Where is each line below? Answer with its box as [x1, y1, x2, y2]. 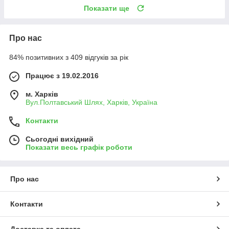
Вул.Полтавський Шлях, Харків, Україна [26, 98, 157, 106]
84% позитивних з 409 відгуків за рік [9, 53, 128, 61]
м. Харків [26, 89, 58, 98]
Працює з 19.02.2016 [26, 71, 99, 80]
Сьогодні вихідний [26, 134, 94, 143]
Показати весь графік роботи [26, 143, 132, 151]
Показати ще [84, 4, 129, 12]
